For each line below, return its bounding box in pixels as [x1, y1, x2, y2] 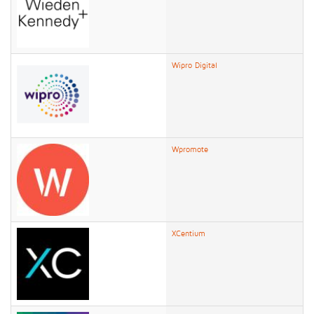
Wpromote [172, 144, 208, 154]
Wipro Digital [172, 60, 217, 70]
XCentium [172, 228, 205, 238]
